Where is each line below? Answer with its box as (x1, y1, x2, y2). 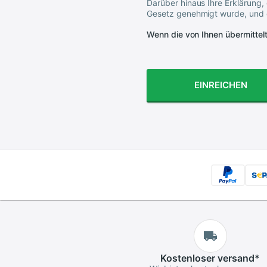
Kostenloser (160, 252, 215, 264)
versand (215, 252, 254, 264)
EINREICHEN (194, 79, 247, 91)
